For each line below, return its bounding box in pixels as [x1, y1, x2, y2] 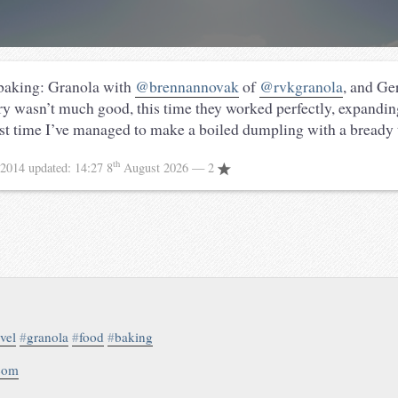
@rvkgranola [259, 76, 343, 97]
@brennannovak [135, 76, 239, 97]
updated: [28, 158, 75, 176]
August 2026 [120, 158, 192, 176]
